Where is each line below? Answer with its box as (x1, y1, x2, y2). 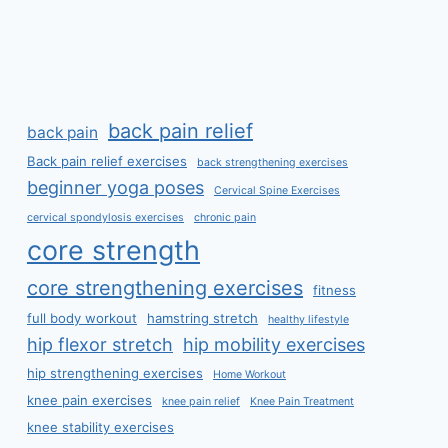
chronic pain (194, 211, 256, 224)
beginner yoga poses (27, 177, 204, 198)
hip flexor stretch (27, 334, 173, 355)
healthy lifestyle (268, 313, 349, 326)
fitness (313, 282, 356, 298)
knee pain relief (162, 395, 240, 408)
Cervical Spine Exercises (214, 184, 340, 197)
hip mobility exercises (183, 334, 365, 355)
